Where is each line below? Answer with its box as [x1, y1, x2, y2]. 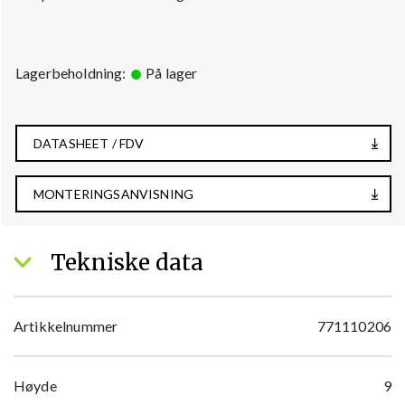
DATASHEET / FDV [33, 136, 145, 152]
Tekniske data [45, 249, 203, 278]
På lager [142, 64, 198, 82]
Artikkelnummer [14, 317, 118, 335]
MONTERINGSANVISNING [33, 186, 194, 202]
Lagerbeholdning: [15, 64, 129, 82]
